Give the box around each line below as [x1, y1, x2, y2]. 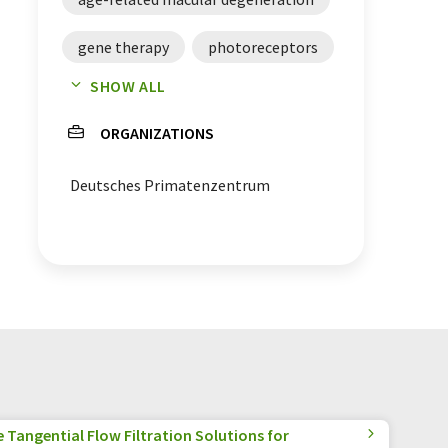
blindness [78, 84, 144, 105]
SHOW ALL [90, 75, 167, 96]
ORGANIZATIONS [100, 122, 214, 143]
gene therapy [78, 36, 169, 57]
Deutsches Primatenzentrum [70, 174, 270, 195]
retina [183, 84, 225, 105]
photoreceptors [208, 36, 318, 57]
